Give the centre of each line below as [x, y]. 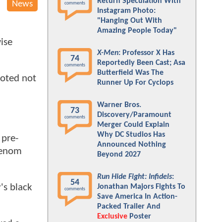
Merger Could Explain [133, 125]
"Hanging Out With [130, 21]
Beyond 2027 [119, 155]
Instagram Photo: [126, 11]
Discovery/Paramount [134, 115]
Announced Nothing [132, 145]
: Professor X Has [146, 53]
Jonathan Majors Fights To [141, 187]
